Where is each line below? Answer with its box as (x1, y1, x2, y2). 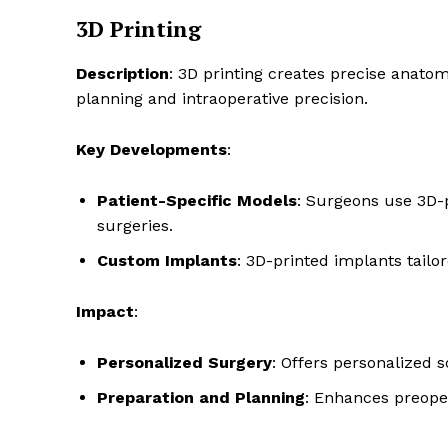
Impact (76, 302, 134, 322)
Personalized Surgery (97, 353, 272, 373)
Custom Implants (97, 251, 237, 271)
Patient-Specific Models (97, 191, 297, 211)
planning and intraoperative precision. (76, 89, 368, 109)
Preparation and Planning (97, 388, 305, 408)
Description (76, 64, 169, 84)
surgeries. (97, 216, 173, 236)
